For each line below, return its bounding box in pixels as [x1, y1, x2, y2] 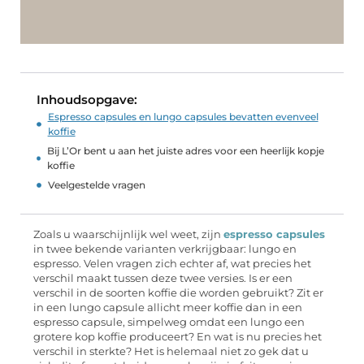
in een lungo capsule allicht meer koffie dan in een [33, 301, 302, 314]
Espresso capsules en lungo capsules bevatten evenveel [47, 110, 318, 123]
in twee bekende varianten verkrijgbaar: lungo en [33, 243, 297, 256]
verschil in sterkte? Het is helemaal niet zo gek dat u [33, 345, 309, 358]
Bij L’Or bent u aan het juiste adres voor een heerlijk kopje [47, 145, 325, 158]
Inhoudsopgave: [37, 92, 137, 108]
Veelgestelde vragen [48, 179, 145, 192]
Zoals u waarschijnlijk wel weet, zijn [33, 228, 223, 241]
